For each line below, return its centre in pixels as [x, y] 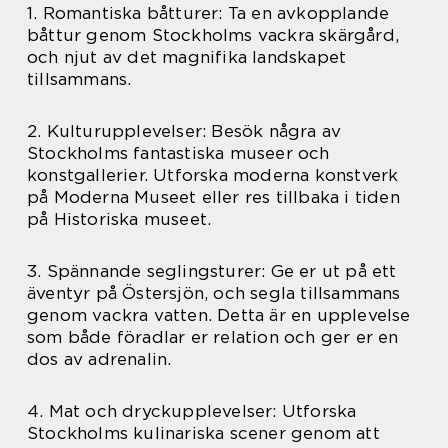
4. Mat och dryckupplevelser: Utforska [192, 410]
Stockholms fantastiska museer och [178, 152]
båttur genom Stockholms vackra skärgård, [213, 34]
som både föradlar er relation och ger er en [213, 336]
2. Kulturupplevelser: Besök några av [184, 130]
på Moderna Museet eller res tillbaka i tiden [213, 196]
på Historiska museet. [119, 218]
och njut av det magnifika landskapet [187, 56]
